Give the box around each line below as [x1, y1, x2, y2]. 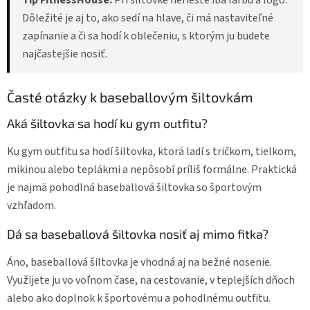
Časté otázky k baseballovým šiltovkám [7, 88, 253, 105]
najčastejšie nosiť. [22, 46, 107, 62]
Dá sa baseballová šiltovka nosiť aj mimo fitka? [7, 226, 268, 241]
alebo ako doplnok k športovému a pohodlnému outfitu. [7, 290, 271, 306]
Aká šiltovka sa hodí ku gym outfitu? [7, 115, 208, 131]
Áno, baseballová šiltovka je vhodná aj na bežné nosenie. [7, 254, 272, 270]
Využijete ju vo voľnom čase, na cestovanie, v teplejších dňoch [7, 272, 295, 288]
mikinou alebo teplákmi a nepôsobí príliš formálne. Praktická [7, 161, 297, 177]
